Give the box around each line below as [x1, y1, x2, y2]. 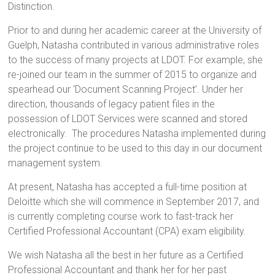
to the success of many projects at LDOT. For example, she [8, 54, 263, 66]
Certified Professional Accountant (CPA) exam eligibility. [8, 225, 247, 237]
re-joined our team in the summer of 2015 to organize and [8, 69, 257, 80]
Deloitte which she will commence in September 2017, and [8, 196, 260, 207]
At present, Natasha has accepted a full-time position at [8, 181, 247, 193]
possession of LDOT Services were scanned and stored [8, 113, 248, 125]
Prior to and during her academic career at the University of [8, 25, 262, 36]
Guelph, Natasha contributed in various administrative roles [8, 39, 260, 51]
